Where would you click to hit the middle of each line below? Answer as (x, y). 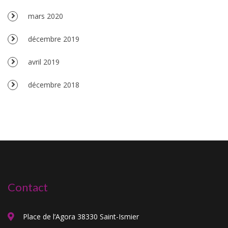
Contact (28, 187)
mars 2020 (46, 16)
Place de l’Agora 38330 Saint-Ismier (81, 216)
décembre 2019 (54, 39)
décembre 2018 (54, 84)
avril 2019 (44, 62)
